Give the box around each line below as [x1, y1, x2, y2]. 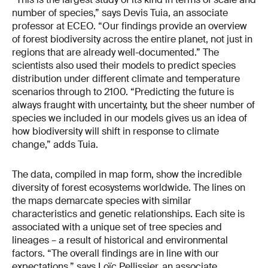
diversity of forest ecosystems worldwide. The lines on [12, 181, 245, 194]
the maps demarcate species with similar [12, 194, 191, 207]
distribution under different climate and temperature [12, 72, 240, 85]
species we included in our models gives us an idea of [12, 111, 247, 124]
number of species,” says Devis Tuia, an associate [12, 6, 228, 19]
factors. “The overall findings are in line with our [12, 246, 219, 260]
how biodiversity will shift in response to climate [12, 124, 219, 138]
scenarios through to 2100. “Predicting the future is [12, 85, 234, 98]
